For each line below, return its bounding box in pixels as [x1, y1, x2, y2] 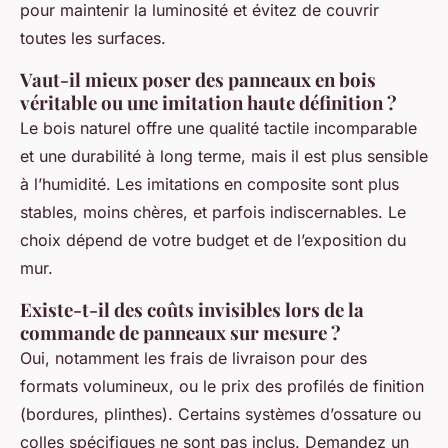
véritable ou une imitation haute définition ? [20, 90, 397, 116]
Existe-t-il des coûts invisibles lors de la [20, 297, 364, 323]
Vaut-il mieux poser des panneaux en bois [20, 67, 376, 93]
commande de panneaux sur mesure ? [20, 320, 341, 346]
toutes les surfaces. [20, 28, 166, 49]
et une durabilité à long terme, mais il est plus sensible [20, 146, 428, 167]
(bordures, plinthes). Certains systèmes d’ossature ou [20, 404, 421, 425]
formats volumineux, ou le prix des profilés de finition [20, 376, 424, 397]
